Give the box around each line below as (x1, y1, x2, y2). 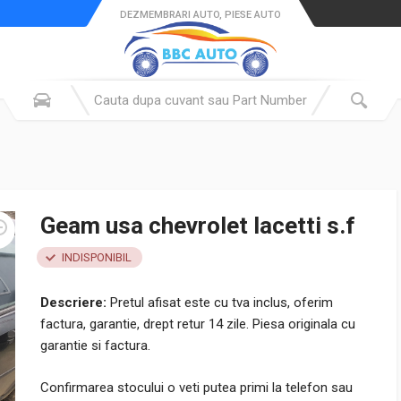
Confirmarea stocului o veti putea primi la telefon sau (40, 379, 353, 396)
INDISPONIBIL (62, 251, 132, 264)
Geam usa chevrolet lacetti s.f (40, 212, 355, 239)
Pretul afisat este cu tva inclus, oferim (107, 294, 333, 311)
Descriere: (40, 294, 107, 311)
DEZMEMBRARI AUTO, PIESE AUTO (120, 9, 281, 21)
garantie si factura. (40, 337, 150, 354)
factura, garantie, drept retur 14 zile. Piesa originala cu (40, 316, 355, 332)
